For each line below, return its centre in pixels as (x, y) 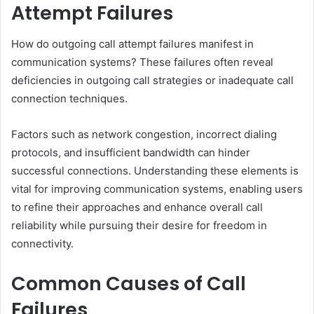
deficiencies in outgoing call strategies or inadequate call (152, 81)
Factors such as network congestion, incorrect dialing (144, 135)
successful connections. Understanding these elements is (155, 171)
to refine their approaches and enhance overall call (137, 207)
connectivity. (42, 244)
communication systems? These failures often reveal (142, 62)
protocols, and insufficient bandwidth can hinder (131, 153)
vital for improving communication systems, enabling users (157, 189)
